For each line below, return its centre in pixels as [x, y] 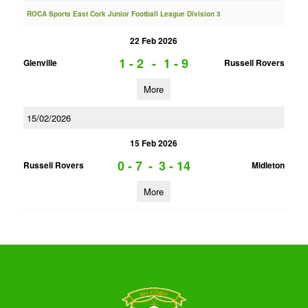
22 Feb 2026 [154, 41]
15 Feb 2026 [154, 143]
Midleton [268, 165]
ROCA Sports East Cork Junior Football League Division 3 [123, 14]
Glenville [40, 63]
